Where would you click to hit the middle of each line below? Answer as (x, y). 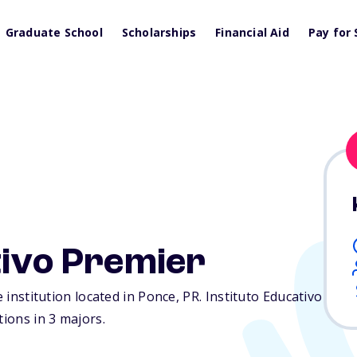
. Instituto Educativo (261, 297)
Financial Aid (252, 32)
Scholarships (159, 32)
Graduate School (54, 32)
